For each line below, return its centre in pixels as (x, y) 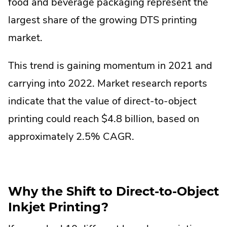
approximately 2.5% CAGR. (71, 137)
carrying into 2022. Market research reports (108, 84)
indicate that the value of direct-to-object (102, 101)
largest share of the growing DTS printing (103, 20)
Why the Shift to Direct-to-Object (113, 192)
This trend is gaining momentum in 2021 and (110, 66)
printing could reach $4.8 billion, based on (104, 119)
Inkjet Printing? (58, 207)
